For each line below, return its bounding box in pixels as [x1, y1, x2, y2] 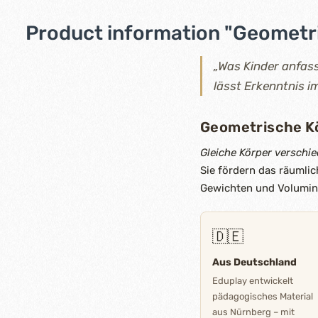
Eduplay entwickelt [212, 275, 293, 286]
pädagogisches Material [212, 291, 313, 302]
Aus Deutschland [212, 256, 297, 268]
